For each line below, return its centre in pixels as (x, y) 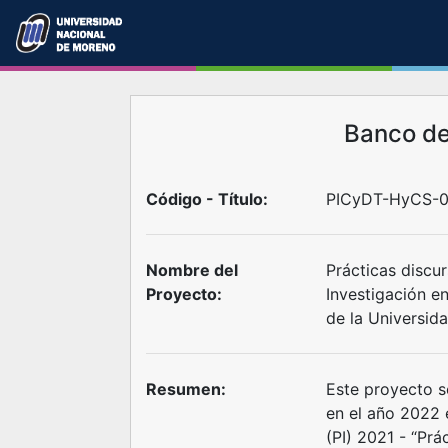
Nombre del (192, 270)
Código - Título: (207, 199)
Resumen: (186, 389)
